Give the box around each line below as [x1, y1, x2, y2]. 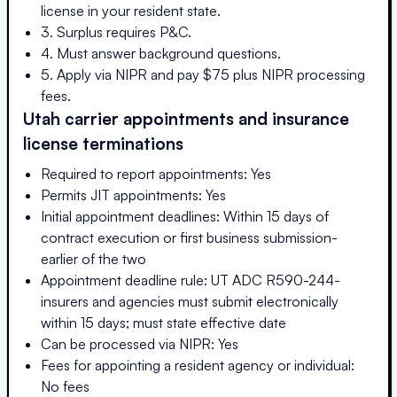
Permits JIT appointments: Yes [41, 185, 226, 204]
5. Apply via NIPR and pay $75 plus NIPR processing [41, 65, 365, 83]
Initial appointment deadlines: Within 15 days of [41, 206, 329, 225]
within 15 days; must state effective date [41, 313, 286, 331]
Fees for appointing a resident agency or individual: [41, 355, 354, 374]
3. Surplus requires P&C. [41, 22, 191, 41]
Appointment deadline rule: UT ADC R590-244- [41, 270, 340, 289]
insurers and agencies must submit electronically [41, 292, 339, 310]
